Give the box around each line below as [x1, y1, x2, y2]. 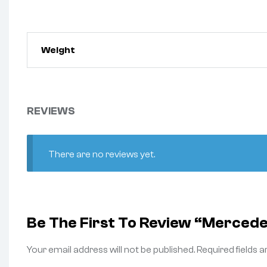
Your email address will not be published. [27, 244, 195, 255]
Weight [41, 44, 75, 55]
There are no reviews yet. [48, 149, 155, 160]
